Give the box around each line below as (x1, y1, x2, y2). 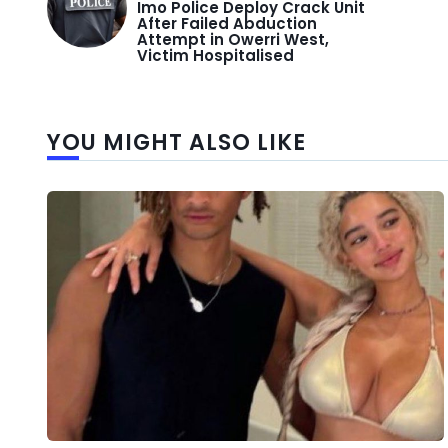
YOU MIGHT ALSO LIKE (47, 127, 306, 159)
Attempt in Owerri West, (137, 29, 329, 51)
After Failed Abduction (137, 13, 317, 35)
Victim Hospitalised (137, 45, 294, 67)
